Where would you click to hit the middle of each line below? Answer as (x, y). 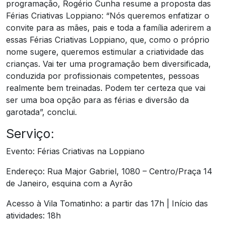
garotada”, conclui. (41, 112)
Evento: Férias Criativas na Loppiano (75, 151)
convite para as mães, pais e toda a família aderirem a (108, 27)
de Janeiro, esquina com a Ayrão (69, 183)
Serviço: (30, 133)
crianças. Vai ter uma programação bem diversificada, (108, 64)
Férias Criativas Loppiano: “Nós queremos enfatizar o (108, 15)
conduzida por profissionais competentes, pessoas (103, 76)
